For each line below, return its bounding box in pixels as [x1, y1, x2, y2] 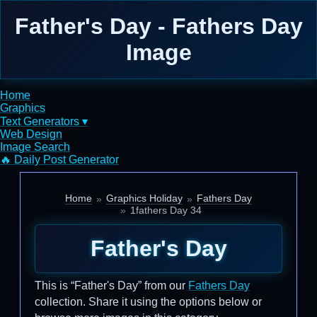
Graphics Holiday [106, 192, 183, 204]
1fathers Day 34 [129, 204, 202, 216]
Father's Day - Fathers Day [14, 13, 303, 39]
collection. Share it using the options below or [35, 296, 262, 308]
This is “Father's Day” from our [35, 279, 188, 292]
